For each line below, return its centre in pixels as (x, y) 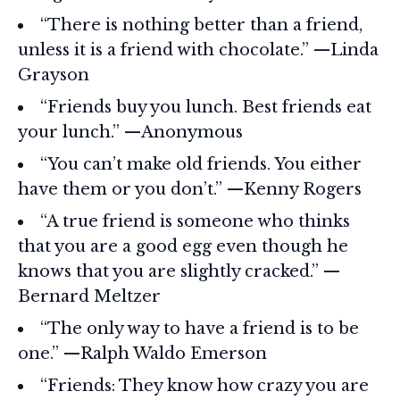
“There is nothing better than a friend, (201, 25)
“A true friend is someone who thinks (195, 221)
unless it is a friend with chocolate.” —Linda (198, 50)
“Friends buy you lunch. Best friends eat (206, 107)
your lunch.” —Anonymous (130, 132)
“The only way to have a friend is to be (200, 328)
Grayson (54, 75)
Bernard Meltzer (89, 296)
